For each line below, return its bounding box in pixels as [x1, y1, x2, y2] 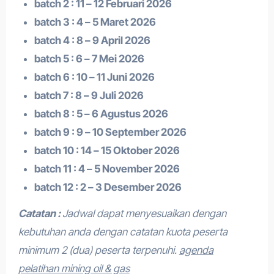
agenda [179, 244, 213, 256]
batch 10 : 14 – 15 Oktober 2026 [34, 144, 180, 157]
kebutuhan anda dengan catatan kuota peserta [18, 226, 228, 238]
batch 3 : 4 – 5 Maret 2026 [34, 16, 156, 28]
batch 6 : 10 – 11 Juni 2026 [34, 71, 155, 83]
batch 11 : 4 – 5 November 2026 [34, 163, 180, 175]
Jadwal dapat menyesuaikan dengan [62, 207, 226, 220]
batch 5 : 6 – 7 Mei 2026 [34, 53, 144, 65]
